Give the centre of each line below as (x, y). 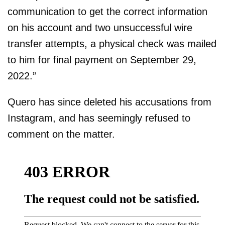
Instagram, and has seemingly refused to (99, 118)
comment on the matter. (61, 134)
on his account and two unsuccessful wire (100, 27)
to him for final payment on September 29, (102, 60)
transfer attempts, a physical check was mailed (112, 43)
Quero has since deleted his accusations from (109, 102)
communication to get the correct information (107, 11)
